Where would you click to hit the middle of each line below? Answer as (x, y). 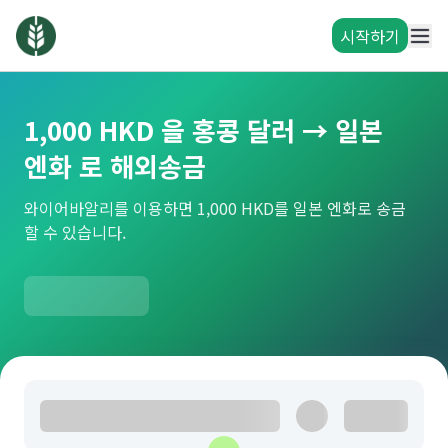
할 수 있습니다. (75, 232)
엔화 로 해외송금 (115, 165)
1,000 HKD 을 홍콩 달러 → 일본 (203, 129)
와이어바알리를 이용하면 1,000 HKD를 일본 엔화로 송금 (215, 208)
